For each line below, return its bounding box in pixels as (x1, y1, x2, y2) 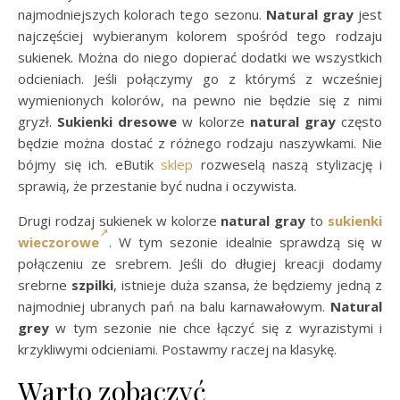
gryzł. (18, 112, 58, 130)
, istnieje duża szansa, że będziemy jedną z (112, 275, 382, 294)
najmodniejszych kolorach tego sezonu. (18, 4, 266, 23)
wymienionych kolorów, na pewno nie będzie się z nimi (18, 90, 382, 109)
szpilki (71, 275, 113, 294)
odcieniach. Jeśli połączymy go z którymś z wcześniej (18, 69, 382, 87)
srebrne (18, 275, 71, 294)
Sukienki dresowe (57, 112, 178, 130)
